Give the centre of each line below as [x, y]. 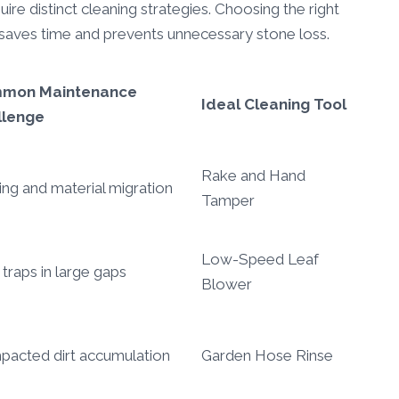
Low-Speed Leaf [260, 260]
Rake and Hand [253, 176]
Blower [227, 285]
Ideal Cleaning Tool [274, 105]
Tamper [228, 201]
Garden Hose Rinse [267, 356]
